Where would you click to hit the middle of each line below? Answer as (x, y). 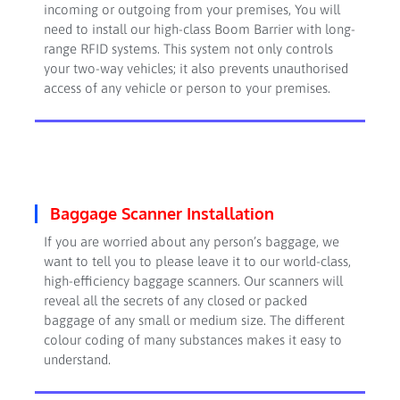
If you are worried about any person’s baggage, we (191, 241)
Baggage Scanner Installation (162, 213)
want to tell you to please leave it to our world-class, (197, 261)
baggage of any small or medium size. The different (194, 320)
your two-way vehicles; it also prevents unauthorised (196, 69)
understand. (77, 359)
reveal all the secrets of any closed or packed (175, 300)
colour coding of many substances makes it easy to (192, 339)
